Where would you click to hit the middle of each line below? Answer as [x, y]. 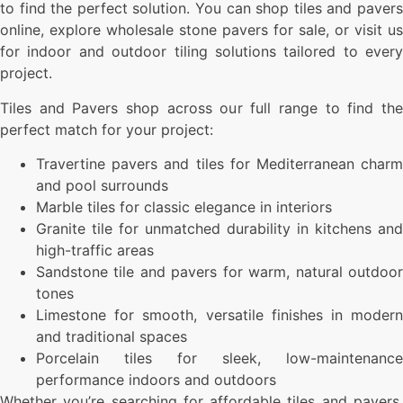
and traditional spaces [112, 336]
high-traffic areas [95, 250]
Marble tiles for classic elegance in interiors [184, 206]
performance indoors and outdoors [156, 379]
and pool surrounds [102, 185]
